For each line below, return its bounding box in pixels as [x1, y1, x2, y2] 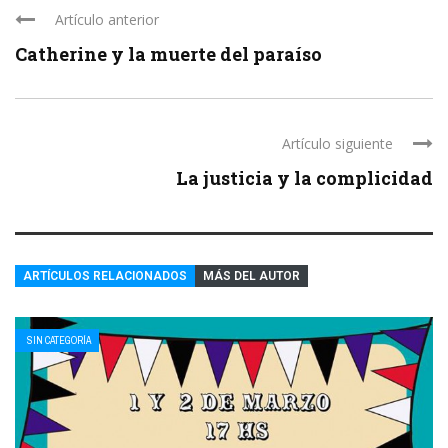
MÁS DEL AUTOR [203, 269, 300, 284]
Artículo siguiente [282, 134, 393, 154]
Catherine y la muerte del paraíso [15, 42, 322, 67]
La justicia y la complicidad [176, 166, 433, 191]
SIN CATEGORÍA [27, 334, 91, 348]
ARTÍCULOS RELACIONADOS [23, 269, 187, 284]
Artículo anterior [55, 10, 159, 30]
